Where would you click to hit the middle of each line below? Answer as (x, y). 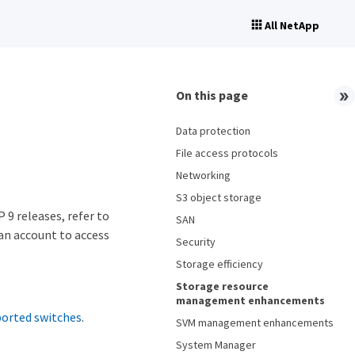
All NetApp (292, 25)
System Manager (216, 345)
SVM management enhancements (255, 323)
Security (196, 242)
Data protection (213, 131)
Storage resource (222, 286)
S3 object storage (219, 197)
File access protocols (227, 153)
